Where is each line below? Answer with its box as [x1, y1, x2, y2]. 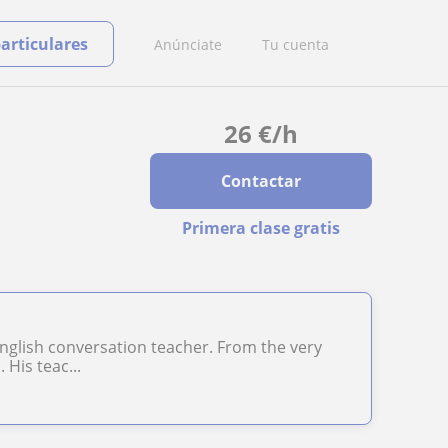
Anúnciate [154, 34, 222, 54]
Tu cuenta [262, 34, 329, 54]
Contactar [220, 170, 301, 192]
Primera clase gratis [181, 217, 340, 239]
